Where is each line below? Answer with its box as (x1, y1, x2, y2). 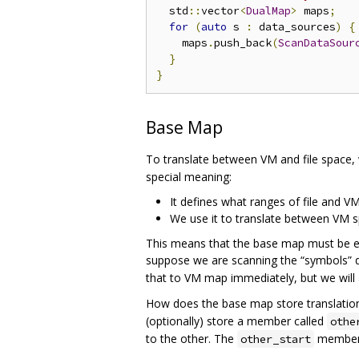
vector (201, 3, 240, 18)
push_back (214, 35, 272, 50)
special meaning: (146, 168, 232, 184)
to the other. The (146, 330, 237, 346)
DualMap (246, 3, 291, 18)
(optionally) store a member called (146, 313, 327, 329)
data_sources (252, 19, 336, 34)
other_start (240, 331, 311, 346)
